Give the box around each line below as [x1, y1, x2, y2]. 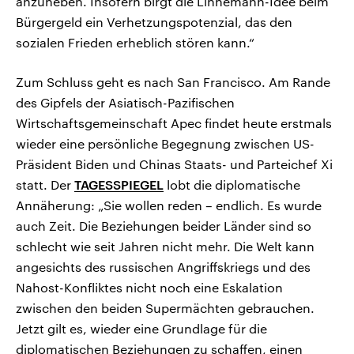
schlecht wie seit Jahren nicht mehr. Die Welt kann [16, 239, 314, 254]
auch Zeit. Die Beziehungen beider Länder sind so [16, 218, 311, 234]
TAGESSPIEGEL [74, 177, 164, 193]
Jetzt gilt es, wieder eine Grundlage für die [16, 321, 267, 337]
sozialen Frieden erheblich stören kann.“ [16, 35, 254, 51]
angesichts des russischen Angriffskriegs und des [16, 259, 311, 275]
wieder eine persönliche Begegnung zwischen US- [16, 136, 314, 152]
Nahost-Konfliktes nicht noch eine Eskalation [16, 280, 283, 296]
